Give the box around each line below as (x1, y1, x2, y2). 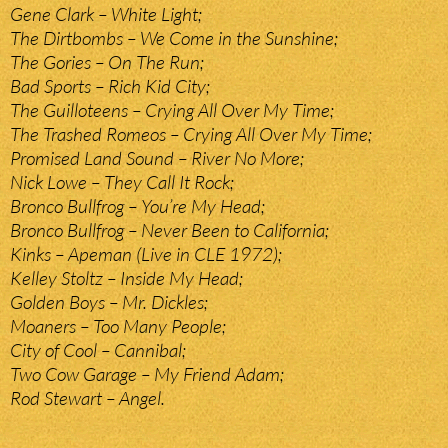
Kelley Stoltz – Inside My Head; (10, 266, 243, 291)
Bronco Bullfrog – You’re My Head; (10, 194, 265, 219)
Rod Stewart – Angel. (10, 386, 165, 411)
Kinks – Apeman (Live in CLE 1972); (10, 242, 282, 267)
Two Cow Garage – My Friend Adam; (10, 362, 284, 387)
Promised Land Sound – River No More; (10, 146, 304, 171)
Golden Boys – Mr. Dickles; (10, 290, 208, 315)
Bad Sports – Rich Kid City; (10, 74, 210, 99)
